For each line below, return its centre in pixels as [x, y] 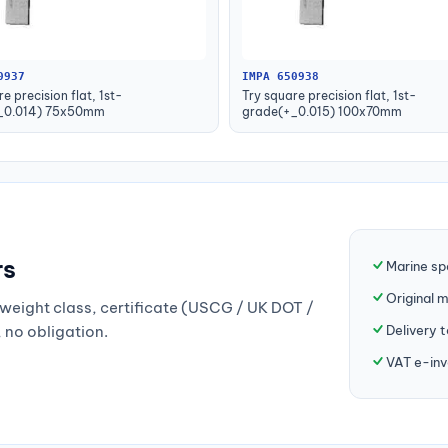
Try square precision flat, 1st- [329, 96]
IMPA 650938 [280, 77]
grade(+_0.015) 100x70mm [322, 112]
